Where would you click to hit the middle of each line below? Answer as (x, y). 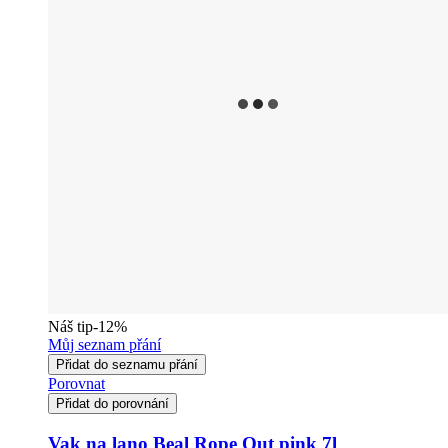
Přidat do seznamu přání (127, 365)
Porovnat (76, 384)
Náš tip (70, 327)
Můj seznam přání (104, 345)
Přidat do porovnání (112, 404)
